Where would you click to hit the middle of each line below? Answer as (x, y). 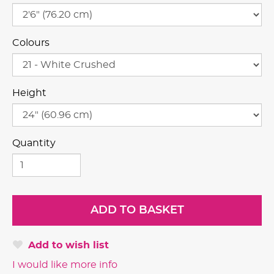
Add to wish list (68, 245)
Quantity (34, 143)
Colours (31, 43)
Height (29, 93)
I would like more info (65, 265)
